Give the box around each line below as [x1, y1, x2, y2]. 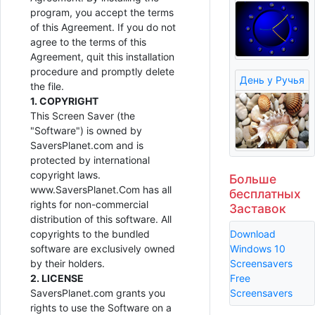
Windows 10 [229, 243, 285, 255]
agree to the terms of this [30, 36, 146, 49]
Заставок [229, 201, 286, 217]
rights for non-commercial [30, 198, 148, 211]
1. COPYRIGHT [30, 95, 98, 108]
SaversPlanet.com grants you [30, 287, 165, 300]
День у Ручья [239, 74, 304, 86]
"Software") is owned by [30, 124, 142, 137]
